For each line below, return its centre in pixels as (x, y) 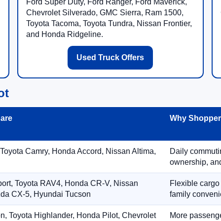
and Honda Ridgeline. (64, 34)
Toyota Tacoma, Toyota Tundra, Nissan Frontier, (109, 23)
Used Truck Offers (110, 57)
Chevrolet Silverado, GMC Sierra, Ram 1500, (105, 13)
